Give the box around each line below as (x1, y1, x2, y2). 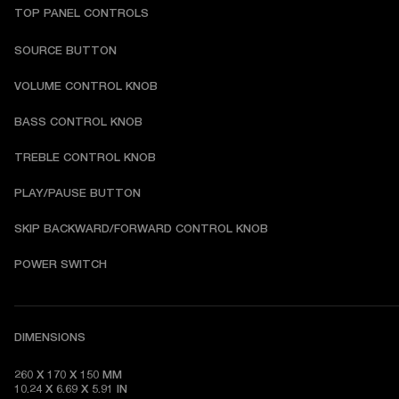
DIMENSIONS (14, 330, 85, 345)
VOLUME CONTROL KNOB (14, 79, 158, 94)
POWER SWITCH (14, 257, 107, 272)
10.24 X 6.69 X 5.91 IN (14, 382, 131, 396)
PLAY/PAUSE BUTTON (14, 186, 141, 200)
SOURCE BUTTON (14, 44, 117, 58)
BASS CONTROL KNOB (14, 115, 142, 129)
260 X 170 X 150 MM (14, 368, 122, 382)
